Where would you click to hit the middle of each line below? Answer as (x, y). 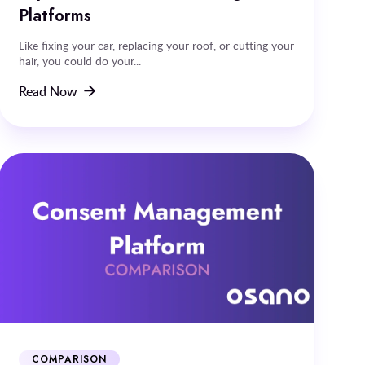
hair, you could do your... (80, 60)
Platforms (55, 15)
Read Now (48, 91)
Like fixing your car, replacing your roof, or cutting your (157, 45)
